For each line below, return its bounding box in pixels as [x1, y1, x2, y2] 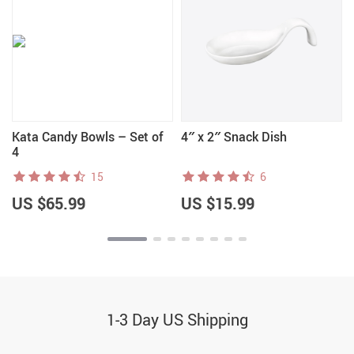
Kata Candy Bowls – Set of [12, 128, 164, 145]
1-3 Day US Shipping [106, 309, 248, 330]
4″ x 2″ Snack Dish [181, 128, 287, 145]
